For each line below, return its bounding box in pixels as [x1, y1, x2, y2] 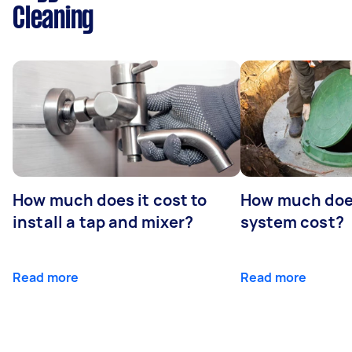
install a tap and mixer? [13, 211, 194, 233]
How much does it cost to [13, 189, 207, 211]
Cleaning [13, 5, 93, 34]
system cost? [240, 211, 344, 233]
